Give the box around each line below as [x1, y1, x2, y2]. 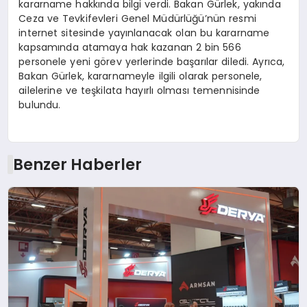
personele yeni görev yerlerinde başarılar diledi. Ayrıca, [19, 54, 285, 69]
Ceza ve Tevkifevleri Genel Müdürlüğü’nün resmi [19, 11, 256, 25]
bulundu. [19, 97, 61, 112]
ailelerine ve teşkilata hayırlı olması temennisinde [19, 83, 260, 97]
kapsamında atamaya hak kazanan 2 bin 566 [19, 40, 241, 54]
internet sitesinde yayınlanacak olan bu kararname [19, 25, 270, 40]
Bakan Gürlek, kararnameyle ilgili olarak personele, [19, 69, 262, 83]
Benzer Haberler [12, 153, 142, 176]
